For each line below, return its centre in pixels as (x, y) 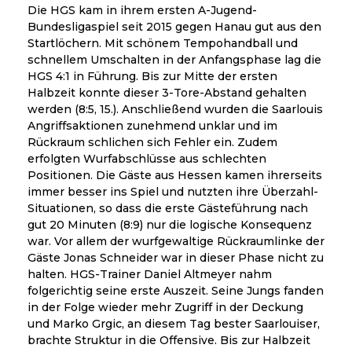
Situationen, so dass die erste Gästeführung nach (168, 208)
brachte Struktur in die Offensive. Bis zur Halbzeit (169, 340)
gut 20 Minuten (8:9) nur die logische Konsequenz (170, 224)
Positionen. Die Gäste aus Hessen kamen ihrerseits (175, 175)
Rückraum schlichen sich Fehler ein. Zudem (152, 142)
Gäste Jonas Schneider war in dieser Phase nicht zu (176, 257)
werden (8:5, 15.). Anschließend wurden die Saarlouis (175, 109)
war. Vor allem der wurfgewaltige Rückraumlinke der (176, 241)
